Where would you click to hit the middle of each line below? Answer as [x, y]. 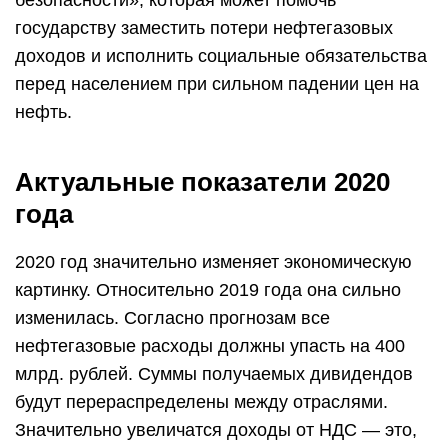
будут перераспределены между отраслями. [201, 402]
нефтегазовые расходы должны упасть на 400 [210, 346]
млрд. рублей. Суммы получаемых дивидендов [214, 374]
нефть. [43, 112]
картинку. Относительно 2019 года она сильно [208, 290]
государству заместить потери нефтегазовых [204, 28]
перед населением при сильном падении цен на [217, 84]
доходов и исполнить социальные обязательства [221, 56]
